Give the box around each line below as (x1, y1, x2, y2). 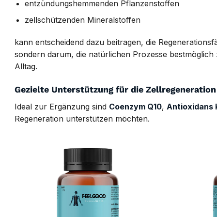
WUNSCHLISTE (102, 167, 147, 174)
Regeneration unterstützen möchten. (15, 113, 150, 124)
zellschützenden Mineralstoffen (24, 15, 140, 25)
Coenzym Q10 (109, 101, 162, 111)
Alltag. (15, 61, 37, 71)
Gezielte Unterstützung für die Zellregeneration (15, 84, 216, 94)
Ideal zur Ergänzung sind (15, 101, 109, 111)
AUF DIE (113, 159, 136, 166)
